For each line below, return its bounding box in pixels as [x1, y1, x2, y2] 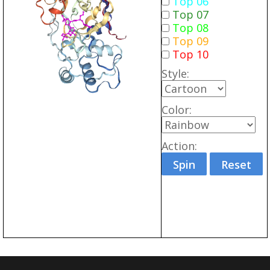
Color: [162, 102, 192, 117]
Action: [162, 139, 197, 153]
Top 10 [172, 47, 209, 61]
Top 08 [172, 20, 209, 35]
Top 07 [172, 7, 209, 22]
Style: [162, 66, 189, 81]
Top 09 [172, 34, 209, 48]
